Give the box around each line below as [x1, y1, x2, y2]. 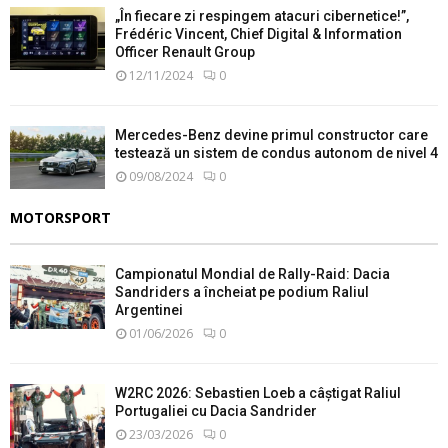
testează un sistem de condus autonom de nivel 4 [115, 145, 438, 162]
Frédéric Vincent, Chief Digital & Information [115, 26, 402, 43]
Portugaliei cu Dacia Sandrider [115, 403, 317, 420]
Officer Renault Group [115, 44, 255, 61]
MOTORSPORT [10, 208, 111, 228]
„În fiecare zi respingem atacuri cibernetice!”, [115, 8, 409, 25]
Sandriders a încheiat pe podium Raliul [115, 284, 369, 301]
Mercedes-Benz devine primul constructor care [115, 127, 428, 144]
